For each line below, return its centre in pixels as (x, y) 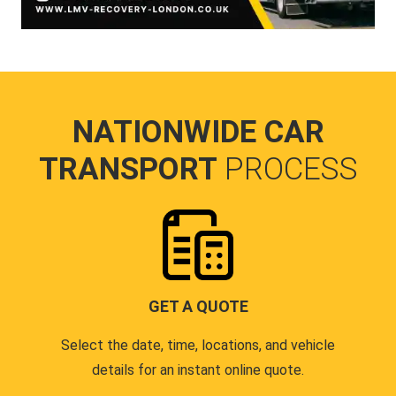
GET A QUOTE (198, 306)
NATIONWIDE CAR (198, 132)
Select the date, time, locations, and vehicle (198, 345)
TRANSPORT (131, 169)
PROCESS (291, 169)
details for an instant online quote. (198, 370)
